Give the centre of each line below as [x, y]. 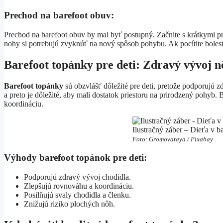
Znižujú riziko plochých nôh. [69, 204]
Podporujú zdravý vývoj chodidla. [77, 177]
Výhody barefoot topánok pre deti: [75, 158]
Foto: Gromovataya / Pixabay [172, 139]
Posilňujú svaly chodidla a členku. [77, 195]
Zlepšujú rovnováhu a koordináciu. [79, 186]
